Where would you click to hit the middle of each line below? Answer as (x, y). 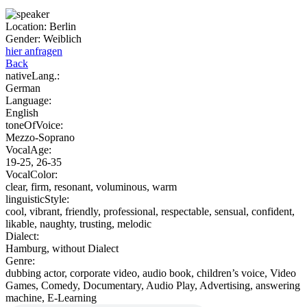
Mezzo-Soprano (40, 138)
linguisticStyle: (37, 199)
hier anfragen (34, 51)
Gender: (23, 39)
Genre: (20, 261)
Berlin (63, 27)
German (23, 88)
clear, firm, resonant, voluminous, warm (91, 187)
